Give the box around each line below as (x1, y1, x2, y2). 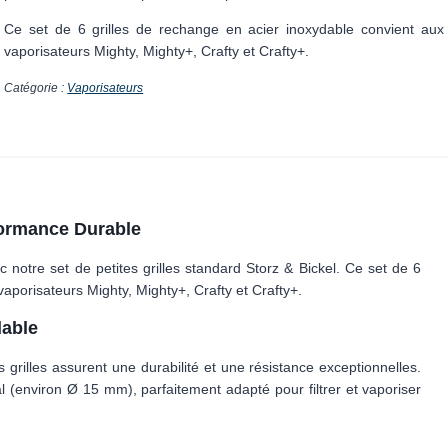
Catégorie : (4, 81, 68, 96)
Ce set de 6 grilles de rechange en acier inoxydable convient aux (4, 21, 444, 38)
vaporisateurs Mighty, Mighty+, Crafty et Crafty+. (4, 43, 310, 60)
